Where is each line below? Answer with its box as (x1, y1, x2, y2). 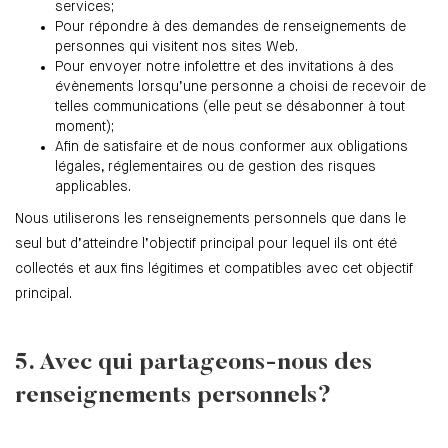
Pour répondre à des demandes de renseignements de (55, 20, 406, 35)
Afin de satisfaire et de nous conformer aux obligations (55, 140, 408, 155)
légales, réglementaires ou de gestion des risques (55, 160, 376, 175)
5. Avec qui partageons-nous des (15, 351, 372, 376)
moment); (55, 120, 114, 135)
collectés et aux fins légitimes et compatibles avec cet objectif (15, 262, 413, 277)
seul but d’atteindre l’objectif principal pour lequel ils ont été (15, 237, 397, 252)
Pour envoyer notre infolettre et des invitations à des (55, 60, 394, 75)
